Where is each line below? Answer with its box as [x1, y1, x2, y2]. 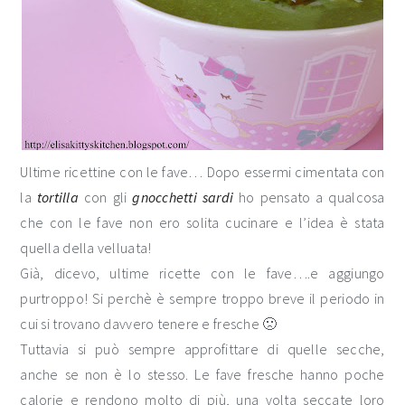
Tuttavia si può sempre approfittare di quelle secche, [20, 340, 385, 358]
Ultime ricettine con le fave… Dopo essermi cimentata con [20, 163, 385, 181]
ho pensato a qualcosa [233, 188, 385, 206]
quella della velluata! [20, 239, 152, 257]
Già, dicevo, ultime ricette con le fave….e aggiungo [20, 264, 385, 282]
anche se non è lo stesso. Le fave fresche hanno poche [20, 365, 385, 383]
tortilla [36, 188, 79, 206]
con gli [79, 188, 133, 206]
